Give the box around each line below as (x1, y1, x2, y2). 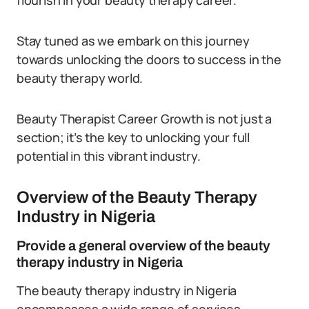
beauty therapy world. (17, 70, 143, 86)
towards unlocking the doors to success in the (17, 51, 281, 68)
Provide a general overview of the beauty (17, 238, 270, 253)
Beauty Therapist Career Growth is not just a (17, 110, 272, 127)
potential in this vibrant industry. (17, 148, 201, 164)
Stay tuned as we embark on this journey (17, 32, 250, 49)
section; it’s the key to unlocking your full (17, 129, 250, 146)
